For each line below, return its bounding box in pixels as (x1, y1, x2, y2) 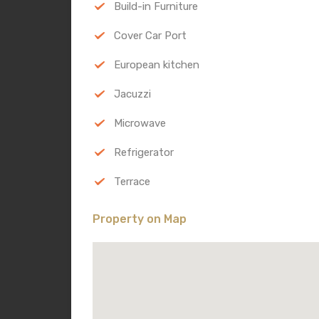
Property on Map (93, 211, 187, 226)
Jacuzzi (114, 87, 151, 100)
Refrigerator (114, 145, 174, 159)
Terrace (114, 174, 150, 188)
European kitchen (114, 58, 199, 71)
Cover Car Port (114, 28, 187, 42)
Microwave (114, 116, 166, 130)
